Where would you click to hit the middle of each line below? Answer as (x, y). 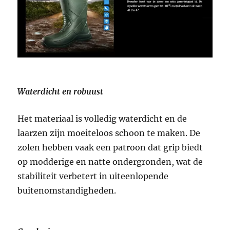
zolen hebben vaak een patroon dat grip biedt (110, 147)
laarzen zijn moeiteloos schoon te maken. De (109, 133)
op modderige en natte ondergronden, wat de (110, 161)
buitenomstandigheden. (67, 190)
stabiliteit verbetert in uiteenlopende (93, 176)
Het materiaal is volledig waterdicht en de (102, 118)
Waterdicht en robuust (61, 91)
